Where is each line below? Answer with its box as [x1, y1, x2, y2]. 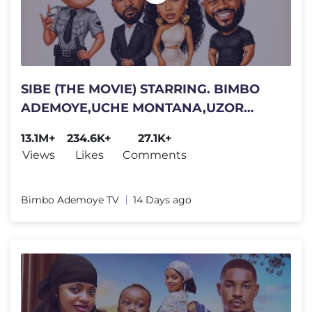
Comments [123, 148, 187, 162]
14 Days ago [133, 193, 192, 206]
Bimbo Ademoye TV [21, 193, 119, 206]
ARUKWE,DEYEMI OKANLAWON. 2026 [21, 118, 269, 134]
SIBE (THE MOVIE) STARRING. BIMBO [21, 81, 260, 97]
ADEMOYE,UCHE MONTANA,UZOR [21, 100, 244, 116]
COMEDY [21, 137, 79, 153]
